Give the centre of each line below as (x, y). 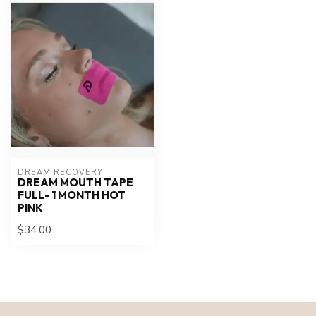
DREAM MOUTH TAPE (75, 182)
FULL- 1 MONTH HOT (72, 195)
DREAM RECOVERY (60, 172)
